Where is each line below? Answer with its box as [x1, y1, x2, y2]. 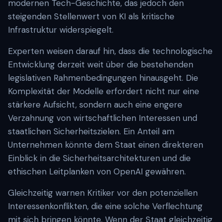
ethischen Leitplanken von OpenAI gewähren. [8, 166, 186, 177]
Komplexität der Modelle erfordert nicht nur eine [8, 86, 199, 97]
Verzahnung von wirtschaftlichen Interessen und [8, 112, 197, 123]
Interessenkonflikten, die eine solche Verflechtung [8, 201, 203, 212]
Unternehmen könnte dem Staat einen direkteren [8, 139, 203, 150]
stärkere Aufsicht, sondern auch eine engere [8, 99, 182, 110]
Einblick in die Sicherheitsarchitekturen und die [8, 153, 191, 164]
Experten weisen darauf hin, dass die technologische [8, 46, 213, 56]
